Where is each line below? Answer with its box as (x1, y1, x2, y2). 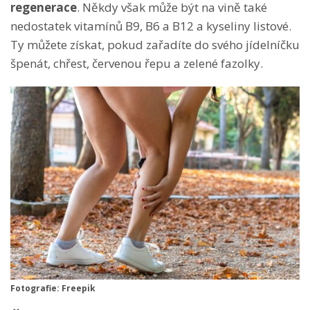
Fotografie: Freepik (10, 282, 95, 294)
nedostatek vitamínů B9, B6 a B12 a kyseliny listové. (10, 17, 291, 34)
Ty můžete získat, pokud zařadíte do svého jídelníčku (10, 36, 300, 53)
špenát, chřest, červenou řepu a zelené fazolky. (10, 55, 263, 71)
